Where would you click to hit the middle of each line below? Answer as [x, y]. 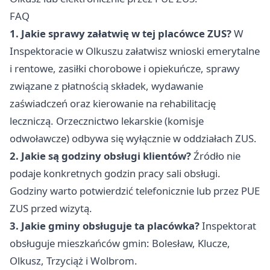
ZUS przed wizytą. [51, 209]
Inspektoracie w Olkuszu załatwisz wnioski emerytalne [135, 51]
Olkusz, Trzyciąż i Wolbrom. [74, 261]
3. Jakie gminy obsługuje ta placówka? [105, 226]
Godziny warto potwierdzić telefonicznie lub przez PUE [135, 191]
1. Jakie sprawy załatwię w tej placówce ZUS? [121, 34]
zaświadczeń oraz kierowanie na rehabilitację [113, 104]
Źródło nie [216, 156]
